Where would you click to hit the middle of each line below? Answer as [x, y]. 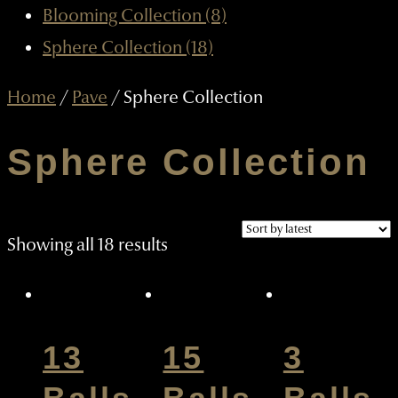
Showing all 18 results [88, 246]
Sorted [193, 245]
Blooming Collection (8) [135, 16]
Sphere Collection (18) [128, 48]
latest [187, 309]
